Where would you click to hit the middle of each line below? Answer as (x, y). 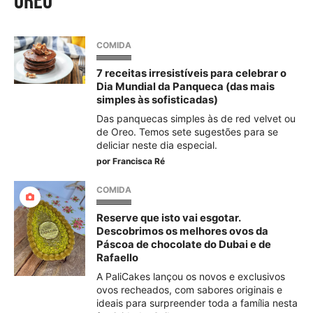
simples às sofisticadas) (157, 100)
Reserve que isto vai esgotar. (168, 218)
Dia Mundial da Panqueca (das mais (185, 87)
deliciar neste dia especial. (157, 145)
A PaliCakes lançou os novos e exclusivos (191, 276)
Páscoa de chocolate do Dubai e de (184, 245)
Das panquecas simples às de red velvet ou (196, 118)
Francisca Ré (139, 161)
